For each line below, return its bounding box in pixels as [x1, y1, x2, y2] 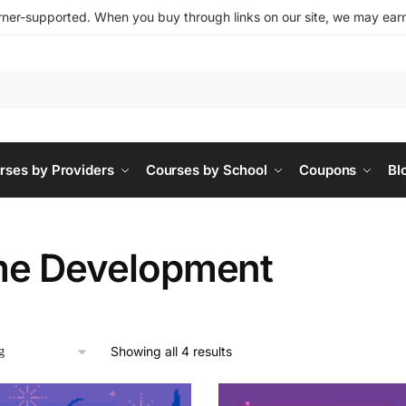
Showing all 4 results [110, 343, 232, 359]
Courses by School [145, 161, 268, 179]
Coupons [299, 161, 357, 179]
